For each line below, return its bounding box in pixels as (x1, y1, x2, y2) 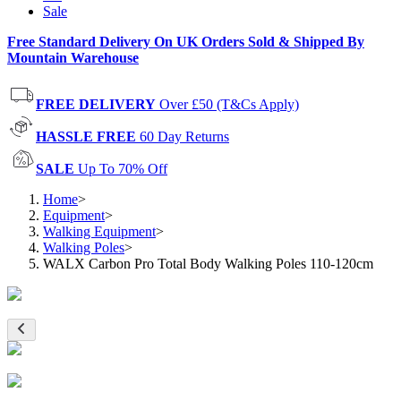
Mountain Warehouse (7, 50, 139, 65)
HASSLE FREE (36, 129, 136, 144)
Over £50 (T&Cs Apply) (159, 97, 299, 112)
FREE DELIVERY (36, 97, 156, 112)
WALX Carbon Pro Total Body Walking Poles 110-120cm (43, 256, 373, 271)
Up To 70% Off (78, 161, 167, 176)
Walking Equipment (43, 224, 156, 239)
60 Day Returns (140, 129, 229, 144)
